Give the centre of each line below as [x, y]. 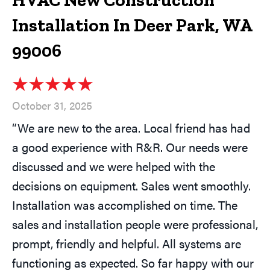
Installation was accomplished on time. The [125, 205]
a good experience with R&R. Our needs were [130, 147]
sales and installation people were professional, [135, 224]
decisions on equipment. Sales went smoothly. [131, 186]
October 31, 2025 [52, 105]
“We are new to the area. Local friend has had [131, 128]
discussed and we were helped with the [114, 166]
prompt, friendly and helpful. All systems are [127, 243]
